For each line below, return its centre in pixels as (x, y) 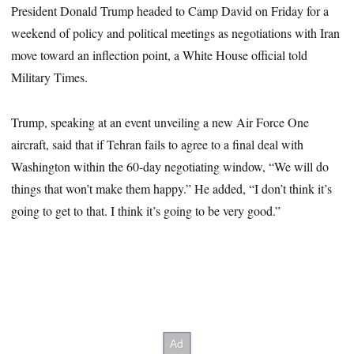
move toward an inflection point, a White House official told (160, 55)
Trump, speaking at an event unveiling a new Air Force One (160, 122)
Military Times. (50, 77)
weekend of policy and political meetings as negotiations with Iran (176, 33)
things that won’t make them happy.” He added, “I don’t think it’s (172, 188)
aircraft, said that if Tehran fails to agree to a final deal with (158, 144)
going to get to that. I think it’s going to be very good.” (146, 210)
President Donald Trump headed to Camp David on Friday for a (170, 11)
